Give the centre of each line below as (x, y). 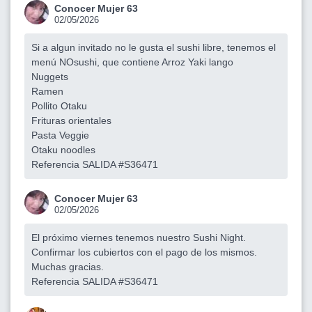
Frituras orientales (71, 120)
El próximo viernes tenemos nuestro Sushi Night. (139, 237)
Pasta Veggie (60, 135)
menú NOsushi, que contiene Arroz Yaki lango (132, 62)
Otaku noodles (63, 149)
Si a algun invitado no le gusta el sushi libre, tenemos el (154, 47)
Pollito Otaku (59, 106)
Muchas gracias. (68, 266)
